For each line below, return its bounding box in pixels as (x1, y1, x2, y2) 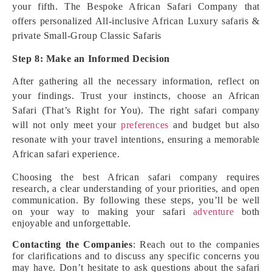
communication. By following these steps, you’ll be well (12, 195, 260, 205)
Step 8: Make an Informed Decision (12, 53, 170, 64)
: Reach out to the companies (132, 239, 260, 250)
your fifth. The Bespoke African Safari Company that (12, 1, 260, 12)
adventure (192, 206, 234, 217)
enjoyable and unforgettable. (12, 218, 131, 228)
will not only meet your (12, 120, 117, 130)
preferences (116, 120, 174, 130)
